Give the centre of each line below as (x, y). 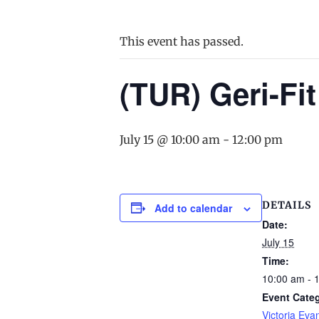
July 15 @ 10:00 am (170, 139)
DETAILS (287, 205)
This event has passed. (182, 41)
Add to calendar (193, 208)
